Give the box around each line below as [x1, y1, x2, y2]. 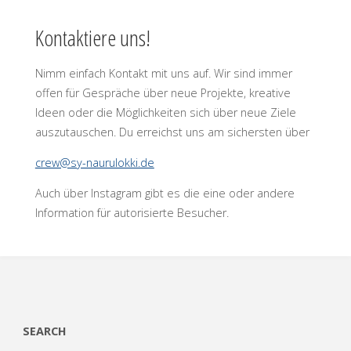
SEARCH [22, 323, 67, 338]
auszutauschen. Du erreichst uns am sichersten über [34, 124, 309, 139]
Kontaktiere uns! [34, 23, 150, 53]
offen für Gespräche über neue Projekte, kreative [34, 85, 291, 100]
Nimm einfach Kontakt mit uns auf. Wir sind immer [34, 65, 292, 81]
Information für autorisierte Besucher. [34, 205, 229, 221]
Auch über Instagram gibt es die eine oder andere [34, 186, 295, 201]
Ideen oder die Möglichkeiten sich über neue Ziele [34, 104, 296, 120]
